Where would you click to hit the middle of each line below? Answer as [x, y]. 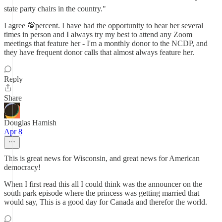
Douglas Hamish [30, 123]
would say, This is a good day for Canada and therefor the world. [106, 202]
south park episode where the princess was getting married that [102, 193]
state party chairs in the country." [55, 9]
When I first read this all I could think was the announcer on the [103, 184]
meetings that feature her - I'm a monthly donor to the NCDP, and [106, 43]
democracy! [22, 167]
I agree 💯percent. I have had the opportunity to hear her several [104, 26]
